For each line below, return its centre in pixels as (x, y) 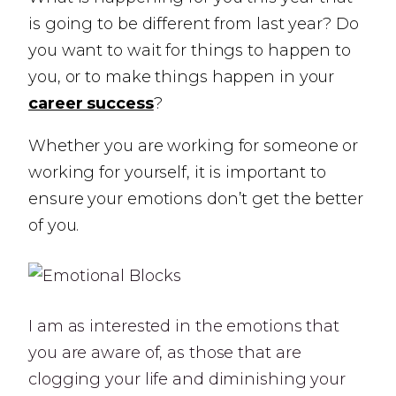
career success (91, 103)
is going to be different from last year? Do (194, 24)
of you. (54, 225)
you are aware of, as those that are (165, 353)
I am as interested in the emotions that (184, 326)
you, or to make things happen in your (182, 77)
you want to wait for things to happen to (190, 50)
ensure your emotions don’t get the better (196, 199)
